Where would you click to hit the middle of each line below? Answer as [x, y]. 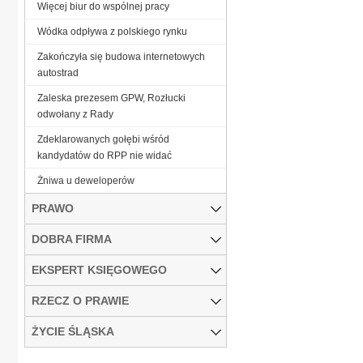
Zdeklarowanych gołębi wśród [103, 139]
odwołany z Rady [75, 114]
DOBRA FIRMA [72, 239]
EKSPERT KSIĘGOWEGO [99, 269]
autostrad [58, 73]
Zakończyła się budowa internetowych [121, 56]
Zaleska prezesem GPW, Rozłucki [111, 98]
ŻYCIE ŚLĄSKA [73, 331]
